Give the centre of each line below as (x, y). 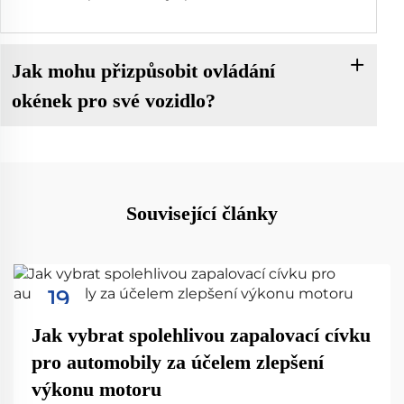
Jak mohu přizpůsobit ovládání (143, 70)
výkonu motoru (96, 390)
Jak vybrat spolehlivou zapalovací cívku (201, 335)
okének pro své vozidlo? (113, 100)
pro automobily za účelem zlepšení (178, 363)
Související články (202, 214)
